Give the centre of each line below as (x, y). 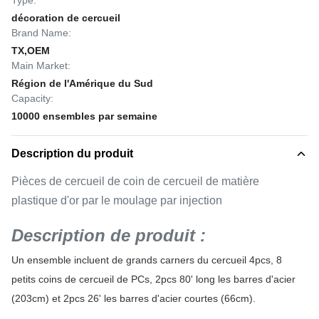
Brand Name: (41, 33)
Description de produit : (109, 235)
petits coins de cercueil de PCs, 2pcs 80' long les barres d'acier (153, 279)
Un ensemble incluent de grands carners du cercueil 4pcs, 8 (147, 260)
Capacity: (32, 98)
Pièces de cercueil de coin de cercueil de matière (135, 181)
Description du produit (72, 153)
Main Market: (41, 66)
